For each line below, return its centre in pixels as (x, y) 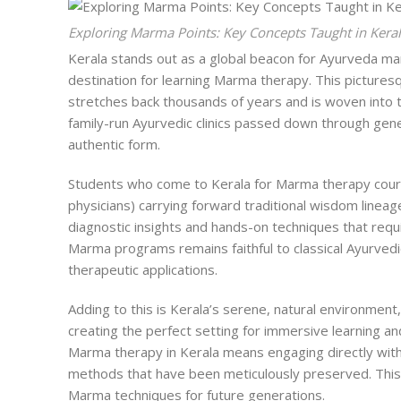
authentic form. (114, 145)
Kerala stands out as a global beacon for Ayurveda (225, 59)
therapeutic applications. (143, 270)
